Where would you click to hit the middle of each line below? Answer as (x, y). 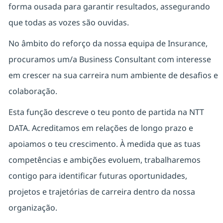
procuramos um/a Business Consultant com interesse (110, 59)
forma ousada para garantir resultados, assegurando (109, 7)
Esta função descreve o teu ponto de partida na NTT (106, 112)
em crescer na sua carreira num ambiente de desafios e (113, 75)
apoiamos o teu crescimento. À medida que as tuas (104, 144)
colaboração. (33, 91)
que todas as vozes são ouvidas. (68, 23)
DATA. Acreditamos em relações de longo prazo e (101, 128)
